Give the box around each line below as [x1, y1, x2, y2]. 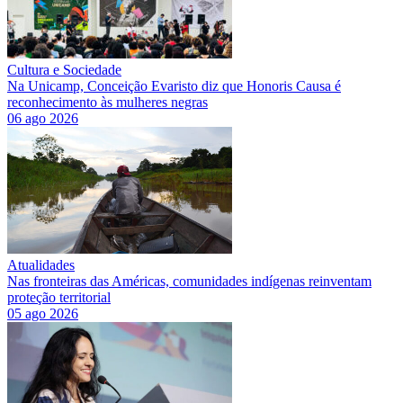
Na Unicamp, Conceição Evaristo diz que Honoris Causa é [7, 77, 341, 94]
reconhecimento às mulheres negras [7, 94, 208, 110]
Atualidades [7, 256, 75, 273]
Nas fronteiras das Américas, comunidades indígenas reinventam [7, 273, 372, 289]
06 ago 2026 [7, 110, 78, 126]
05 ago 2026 [7, 305, 78, 321]
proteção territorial [7, 289, 111, 305]
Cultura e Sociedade [7, 61, 121, 77]
